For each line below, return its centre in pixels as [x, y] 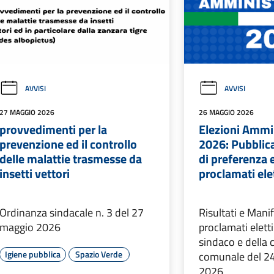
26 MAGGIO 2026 [227, 113]
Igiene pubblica [32, 254]
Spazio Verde [99, 254]
